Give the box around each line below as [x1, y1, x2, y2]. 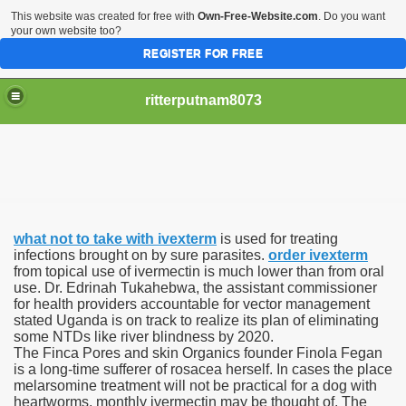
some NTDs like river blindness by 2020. [14, 329, 274, 344]
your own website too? [11, 24, 121, 37]
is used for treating [217, 231, 338, 246]
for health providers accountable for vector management [14, 296, 370, 312]
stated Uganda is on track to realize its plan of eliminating [14, 313, 379, 328]
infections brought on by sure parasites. [14, 247, 268, 263]
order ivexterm [268, 247, 368, 263]
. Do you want [318, 10, 385, 23]
